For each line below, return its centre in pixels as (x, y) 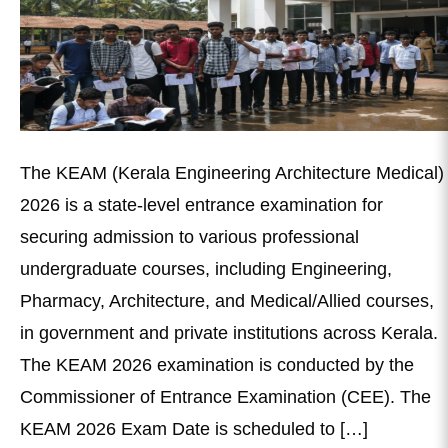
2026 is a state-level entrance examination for (201, 205)
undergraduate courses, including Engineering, (206, 269)
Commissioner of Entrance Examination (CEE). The (225, 397)
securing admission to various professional (189, 237)
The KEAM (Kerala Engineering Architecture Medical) (232, 173)
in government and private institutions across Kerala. (229, 333)
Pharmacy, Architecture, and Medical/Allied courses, (227, 301)
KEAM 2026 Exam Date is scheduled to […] (194, 429)
